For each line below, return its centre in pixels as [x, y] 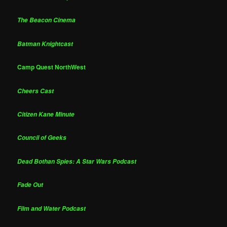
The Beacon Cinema [47, 20]
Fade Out [30, 185]
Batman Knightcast [45, 44]
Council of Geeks [42, 138]
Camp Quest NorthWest [52, 67]
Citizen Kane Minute [46, 115]
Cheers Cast [36, 91]
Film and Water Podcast [52, 208]
